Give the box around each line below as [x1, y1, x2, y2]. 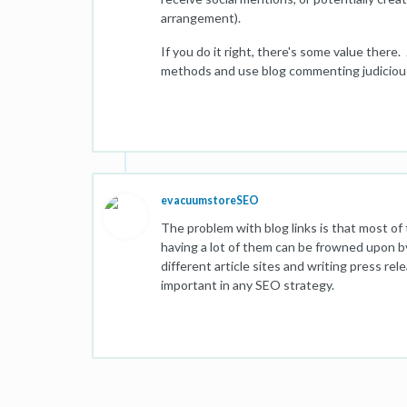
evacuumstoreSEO [161, 194, 259, 207]
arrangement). [161, 10, 241, 25]
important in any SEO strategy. [161, 277, 334, 293]
